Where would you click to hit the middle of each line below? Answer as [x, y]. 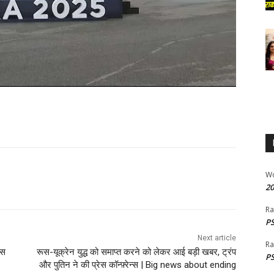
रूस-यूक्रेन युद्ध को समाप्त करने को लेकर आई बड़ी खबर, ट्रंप [136, 252]
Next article [217, 238]
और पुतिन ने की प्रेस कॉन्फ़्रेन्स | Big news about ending [137, 265]
